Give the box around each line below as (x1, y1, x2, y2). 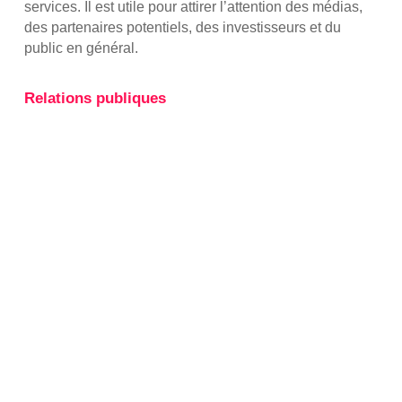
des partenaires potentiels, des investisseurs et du (23, 20, 341, 35)
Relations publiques (23, 90, 166, 107)
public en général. (23, 40, 138, 56)
